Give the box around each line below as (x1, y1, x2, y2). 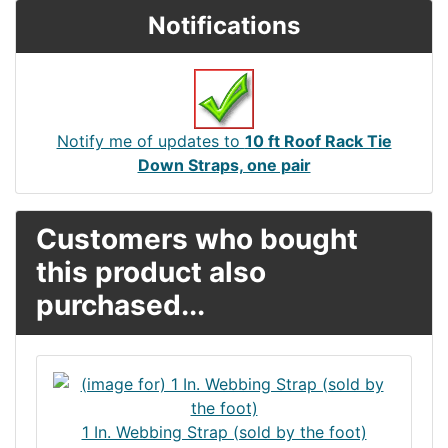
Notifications (148, 10, 300, 40)
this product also (36, 254, 266, 289)
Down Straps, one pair (137, 154, 311, 175)
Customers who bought (36, 221, 358, 256)
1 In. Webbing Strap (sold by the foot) (81, 421, 367, 442)
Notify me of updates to (56, 130, 245, 151)
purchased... (36, 287, 205, 322)
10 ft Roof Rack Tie (244, 130, 392, 151)
